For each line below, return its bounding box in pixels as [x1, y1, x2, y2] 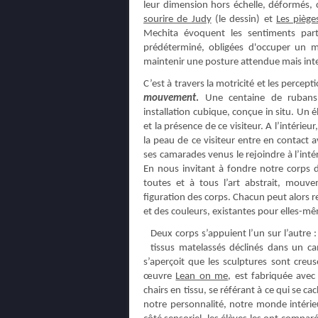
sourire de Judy [143, 14, 212, 25]
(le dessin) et [211, 14, 277, 25]
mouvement [143, 93, 196, 104]
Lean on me [175, 271, 229, 282]
